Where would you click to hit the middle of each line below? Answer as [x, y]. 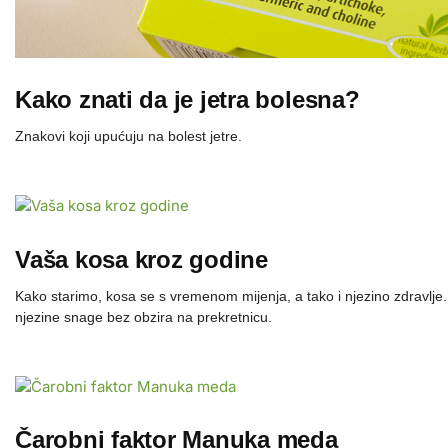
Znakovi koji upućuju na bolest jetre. [128, 136]
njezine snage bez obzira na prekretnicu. [143, 316]
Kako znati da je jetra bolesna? [187, 100]
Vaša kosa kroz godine [141, 259]
